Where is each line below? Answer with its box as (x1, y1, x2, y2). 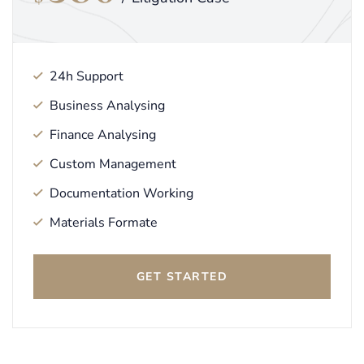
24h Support (50, 67, 123, 86)
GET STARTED (136, 269, 228, 285)
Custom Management (50, 155, 176, 174)
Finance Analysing (50, 126, 156, 145)
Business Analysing (50, 97, 165, 115)
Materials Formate (50, 214, 158, 232)
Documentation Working (50, 184, 193, 203)
